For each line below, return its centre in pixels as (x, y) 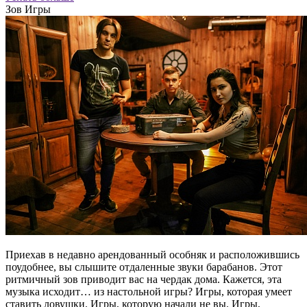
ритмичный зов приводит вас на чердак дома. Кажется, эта (144, 280)
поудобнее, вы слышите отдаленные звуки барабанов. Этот (144, 267)
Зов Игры (28, 10)
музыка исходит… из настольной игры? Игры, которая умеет (149, 292)
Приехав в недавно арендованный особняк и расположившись (152, 255)
